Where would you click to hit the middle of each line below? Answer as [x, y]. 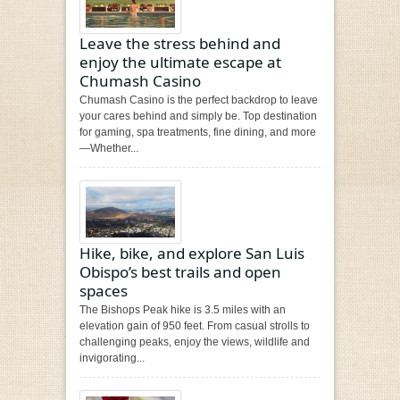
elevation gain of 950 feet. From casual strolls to [195, 325]
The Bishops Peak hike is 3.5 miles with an [183, 309]
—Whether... [109, 149]
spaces [104, 290]
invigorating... [112, 358]
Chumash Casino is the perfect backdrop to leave [199, 100]
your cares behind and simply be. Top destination [198, 117]
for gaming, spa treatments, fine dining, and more [198, 133]
